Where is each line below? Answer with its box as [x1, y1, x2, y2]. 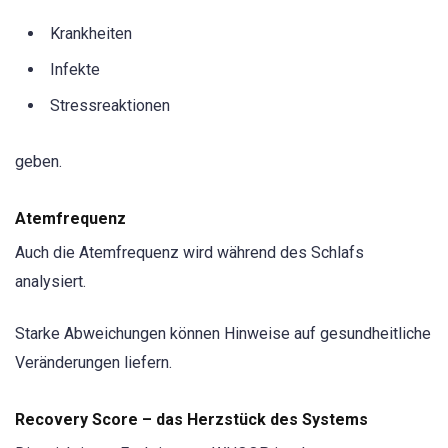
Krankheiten [50, 23, 132, 43]
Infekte [50, 59, 100, 79]
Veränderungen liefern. [15, 353, 172, 373]
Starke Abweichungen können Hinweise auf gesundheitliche [15, 324, 431, 344]
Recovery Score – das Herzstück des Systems [15, 410, 368, 430]
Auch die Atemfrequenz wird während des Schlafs [15, 243, 364, 263]
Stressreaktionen [50, 95, 170, 115]
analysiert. [15, 272, 86, 292]
